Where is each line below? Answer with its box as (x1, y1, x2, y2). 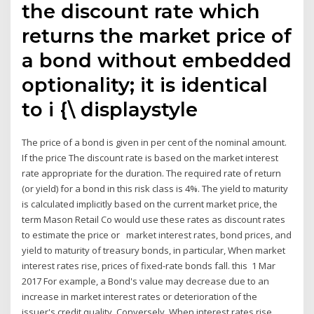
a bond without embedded (22, 48, 292, 73)
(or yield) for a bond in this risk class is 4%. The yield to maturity (22, 182, 289, 196)
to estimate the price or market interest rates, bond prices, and (22, 228, 292, 242)
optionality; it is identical (22, 73, 268, 97)
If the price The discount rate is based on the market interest (22, 151, 279, 165)
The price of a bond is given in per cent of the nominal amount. (22, 136, 287, 149)
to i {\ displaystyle (22, 97, 204, 122)
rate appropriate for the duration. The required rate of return (22, 167, 282, 180)
